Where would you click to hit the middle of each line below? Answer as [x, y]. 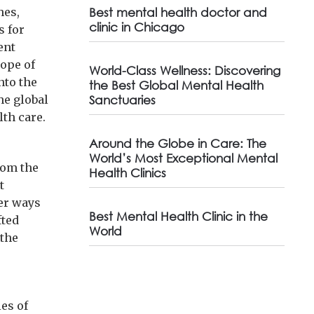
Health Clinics [127, 173]
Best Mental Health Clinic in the [178, 216]
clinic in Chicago [136, 27]
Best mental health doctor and [178, 12]
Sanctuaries [122, 100]
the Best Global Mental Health [176, 85]
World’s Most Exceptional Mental [183, 158]
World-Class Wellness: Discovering [184, 70]
